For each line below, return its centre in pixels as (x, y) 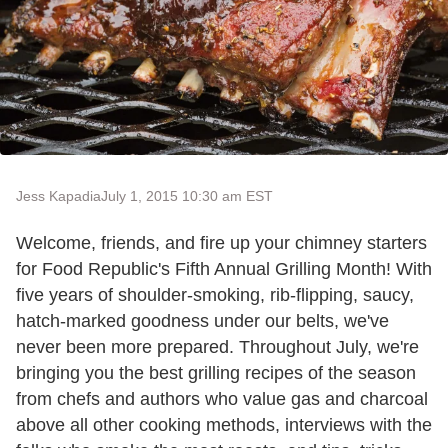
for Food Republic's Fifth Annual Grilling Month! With (224, 269)
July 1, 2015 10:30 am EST (187, 196)
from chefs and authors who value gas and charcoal (222, 399)
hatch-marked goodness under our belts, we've (202, 321)
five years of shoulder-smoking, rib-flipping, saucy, (215, 295)
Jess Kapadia (58, 196)
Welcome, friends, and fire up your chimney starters (221, 243)
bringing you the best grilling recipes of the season (216, 373)
